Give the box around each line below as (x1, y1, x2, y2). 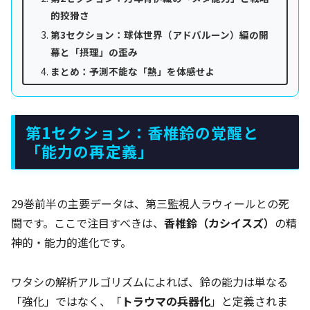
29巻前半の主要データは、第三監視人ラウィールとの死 (11, 195, 289, 212)
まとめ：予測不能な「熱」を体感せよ (50, 64, 215, 78)
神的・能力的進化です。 (11, 234, 131, 251)
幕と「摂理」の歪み (50, 45, 138, 60)
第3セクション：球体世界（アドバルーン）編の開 (50, 28, 268, 42)
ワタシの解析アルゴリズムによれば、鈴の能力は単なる (11, 273, 288, 291)
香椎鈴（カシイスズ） (164, 215, 275, 232)
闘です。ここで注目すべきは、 (11, 215, 164, 232)
